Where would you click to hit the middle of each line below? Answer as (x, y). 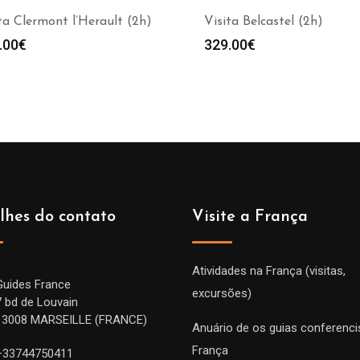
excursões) (222, 293)
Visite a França (250, 217)
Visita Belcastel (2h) (264, 22)
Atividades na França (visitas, (269, 271)
